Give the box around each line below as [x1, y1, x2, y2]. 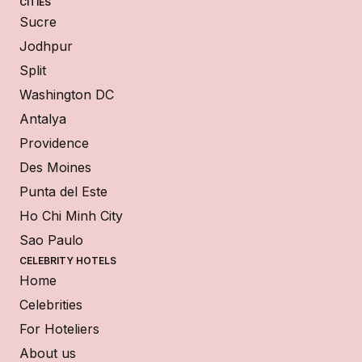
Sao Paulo [19, 232, 83, 249]
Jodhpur [19, 38, 73, 55]
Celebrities [19, 297, 82, 314]
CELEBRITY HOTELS [19, 255, 116, 267]
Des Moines [19, 159, 91, 176]
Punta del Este [19, 183, 107, 200]
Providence [19, 135, 89, 152]
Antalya [19, 111, 66, 128]
